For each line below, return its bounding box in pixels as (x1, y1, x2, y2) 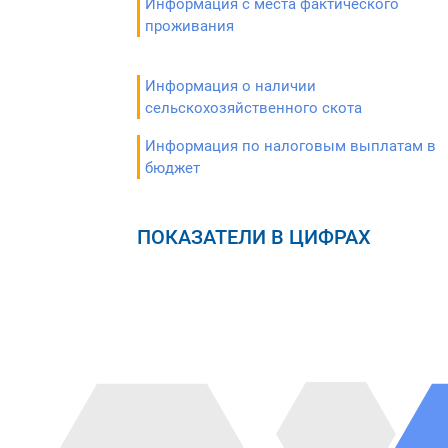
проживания (145, 17, 234, 35)
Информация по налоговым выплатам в (145, 137, 436, 155)
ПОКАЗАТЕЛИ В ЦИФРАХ (137, 225, 371, 249)
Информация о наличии (145, 77, 316, 95)
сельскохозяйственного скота (145, 99, 362, 117)
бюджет (145, 159, 200, 177)
